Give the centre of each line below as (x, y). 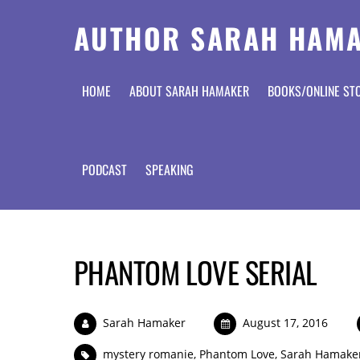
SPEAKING (169, 169)
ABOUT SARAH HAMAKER (189, 91)
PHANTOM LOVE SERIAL (196, 272)
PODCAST (104, 169)
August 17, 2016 (286, 322)
